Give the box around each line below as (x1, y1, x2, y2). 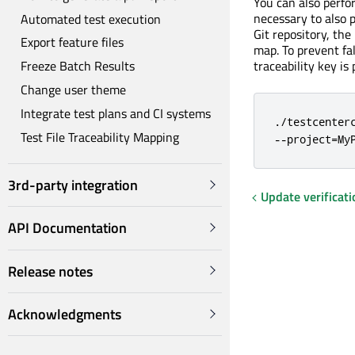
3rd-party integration (8, 174, 138, 197)
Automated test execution (21, 9, 161, 29)
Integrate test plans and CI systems (21, 103, 211, 123)
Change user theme (21, 79, 126, 99)
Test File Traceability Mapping (21, 127, 179, 147)
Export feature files (21, 32, 124, 52)
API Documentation (8, 217, 127, 239)
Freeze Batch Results (21, 56, 135, 76)
